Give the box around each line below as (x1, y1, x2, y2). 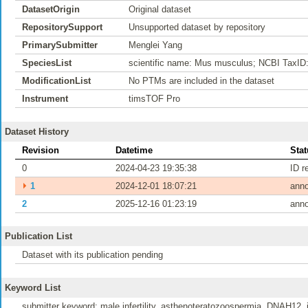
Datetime (115, 144, 153, 155)
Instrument (22, 93, 68, 104)
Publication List (5, 231, 72, 241)
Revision (22, 144, 59, 155)
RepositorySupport (22, 22, 102, 32)
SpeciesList (22, 58, 71, 68)
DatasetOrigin (22, 4, 80, 14)
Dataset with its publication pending (22, 250, 163, 260)
